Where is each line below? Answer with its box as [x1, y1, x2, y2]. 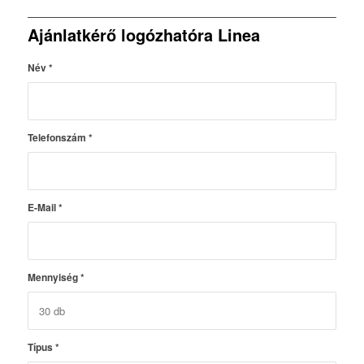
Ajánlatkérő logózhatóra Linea [27, 23, 260, 47]
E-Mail [27, 200, 58, 215]
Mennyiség [27, 270, 80, 285]
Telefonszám [27, 130, 89, 145]
